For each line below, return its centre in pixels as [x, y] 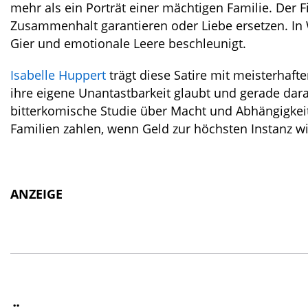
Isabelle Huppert [58, 75]
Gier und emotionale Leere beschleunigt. [128, 43]
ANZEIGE [36, 194]
